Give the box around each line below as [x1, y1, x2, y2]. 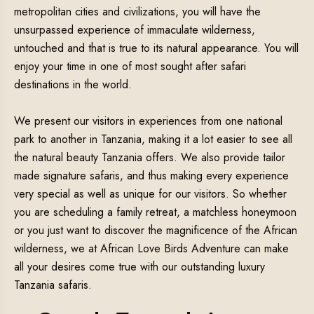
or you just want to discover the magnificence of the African [14, 222, 297, 239]
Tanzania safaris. [14, 277, 92, 294]
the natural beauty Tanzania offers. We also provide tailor [14, 149, 285, 166]
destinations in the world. [14, 76, 132, 93]
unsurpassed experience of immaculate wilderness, [14, 22, 255, 39]
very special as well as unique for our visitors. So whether [14, 186, 287, 203]
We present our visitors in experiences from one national [14, 113, 282, 130]
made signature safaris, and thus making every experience [14, 168, 289, 184]
